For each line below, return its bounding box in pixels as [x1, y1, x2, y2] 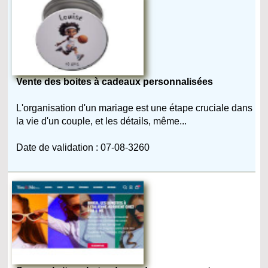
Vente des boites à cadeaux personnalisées [16, 76, 214, 87]
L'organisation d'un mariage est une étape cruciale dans [16, 102, 253, 113]
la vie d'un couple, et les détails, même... [16, 115, 187, 126]
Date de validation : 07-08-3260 [16, 142, 150, 153]
